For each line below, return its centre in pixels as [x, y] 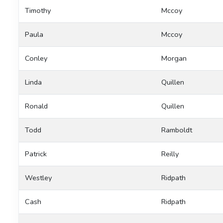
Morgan [174, 58]
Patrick [36, 154]
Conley [36, 58]
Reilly [170, 154]
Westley [38, 177]
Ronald [36, 106]
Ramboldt [177, 130]
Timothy [38, 10]
